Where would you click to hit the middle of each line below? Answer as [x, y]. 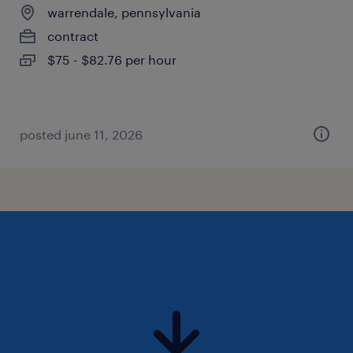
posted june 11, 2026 [81, 134]
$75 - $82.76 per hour [112, 59]
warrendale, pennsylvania [124, 12]
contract [73, 36]
